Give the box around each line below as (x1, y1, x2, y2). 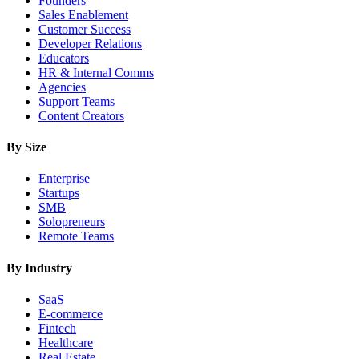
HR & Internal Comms (38, 65, 154, 79)
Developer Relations (38, 36, 142, 50)
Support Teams (38, 94, 115, 108)
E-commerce (38, 306, 103, 321)
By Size (6, 140, 46, 155)
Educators (38, 50, 89, 65)
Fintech (38, 321, 76, 335)
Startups (38, 186, 79, 200)
